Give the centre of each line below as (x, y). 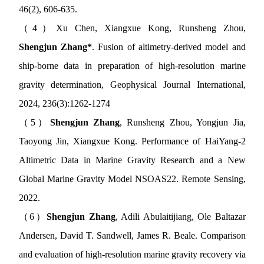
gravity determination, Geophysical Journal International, (132, 85)
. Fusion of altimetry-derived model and (169, 47)
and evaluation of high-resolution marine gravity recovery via (132, 255)
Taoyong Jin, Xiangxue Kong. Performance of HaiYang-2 (132, 141)
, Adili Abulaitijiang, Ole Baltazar (180, 217)
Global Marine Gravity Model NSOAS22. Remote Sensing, (132, 179)
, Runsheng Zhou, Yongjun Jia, (183, 123)
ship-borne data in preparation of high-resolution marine (132, 66)
